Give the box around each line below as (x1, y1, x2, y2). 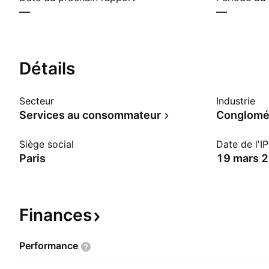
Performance (19, 240, 78, 252)
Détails (19, 58, 75, 79)
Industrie (216, 95, 255, 107)
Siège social (19, 138, 74, 150)
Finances (19, 205, 92, 225)
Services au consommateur (19, 109, 161, 121)
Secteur (19, 95, 54, 107)
